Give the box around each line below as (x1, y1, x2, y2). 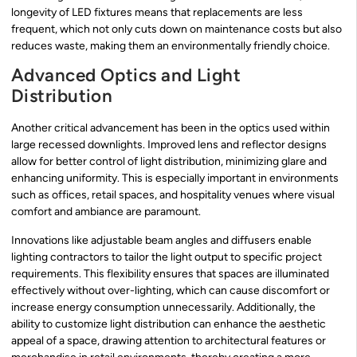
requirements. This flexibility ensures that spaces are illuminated (11, 266, 329, 280)
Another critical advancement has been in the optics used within (11, 121, 330, 135)
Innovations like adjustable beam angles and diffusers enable (11, 233, 312, 247)
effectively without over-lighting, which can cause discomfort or (11, 283, 330, 297)
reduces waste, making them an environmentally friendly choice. (11, 38, 330, 53)
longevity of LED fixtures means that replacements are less (11, 5, 303, 19)
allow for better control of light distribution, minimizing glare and (11, 155, 327, 169)
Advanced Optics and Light (11, 65, 241, 87)
